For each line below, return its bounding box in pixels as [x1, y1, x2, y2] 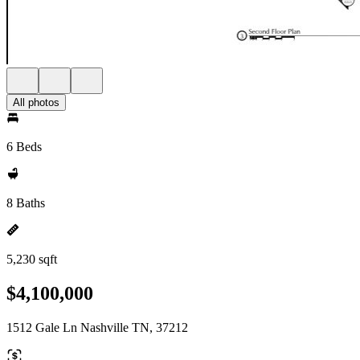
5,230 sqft [6, 252, 57, 266]
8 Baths [6, 196, 45, 210]
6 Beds [6, 140, 42, 153]
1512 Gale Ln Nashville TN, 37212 [6, 320, 188, 334]
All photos [13, 96, 59, 108]
